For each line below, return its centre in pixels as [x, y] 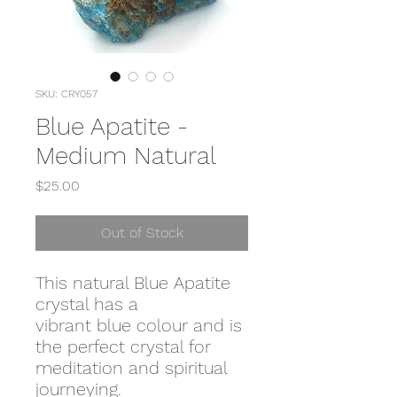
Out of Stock [142, 233]
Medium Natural [126, 156]
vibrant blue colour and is [139, 325]
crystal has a [86, 304]
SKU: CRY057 [66, 94]
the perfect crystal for [123, 346]
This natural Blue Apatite [133, 283]
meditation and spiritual [131, 368]
